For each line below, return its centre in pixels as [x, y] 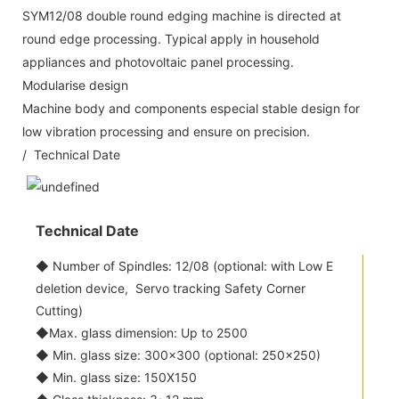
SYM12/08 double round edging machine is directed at [182, 15]
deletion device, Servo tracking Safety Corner [171, 288]
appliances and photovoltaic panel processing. [158, 61]
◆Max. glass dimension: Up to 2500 [142, 332]
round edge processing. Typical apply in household [171, 38]
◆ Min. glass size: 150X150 [116, 377]
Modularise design [75, 85]
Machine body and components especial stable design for [191, 108]
